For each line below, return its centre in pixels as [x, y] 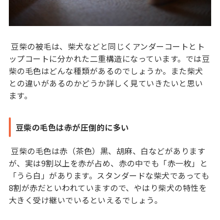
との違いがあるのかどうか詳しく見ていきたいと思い [106, 83]
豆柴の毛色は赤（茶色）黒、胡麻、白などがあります [107, 151]
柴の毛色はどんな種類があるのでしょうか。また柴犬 [106, 70]
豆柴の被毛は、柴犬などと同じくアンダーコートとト [107, 46]
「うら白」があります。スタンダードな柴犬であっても [109, 175]
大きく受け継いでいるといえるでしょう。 [85, 200]
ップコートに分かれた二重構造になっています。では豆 [109, 58]
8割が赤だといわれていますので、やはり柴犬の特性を [108, 187]
